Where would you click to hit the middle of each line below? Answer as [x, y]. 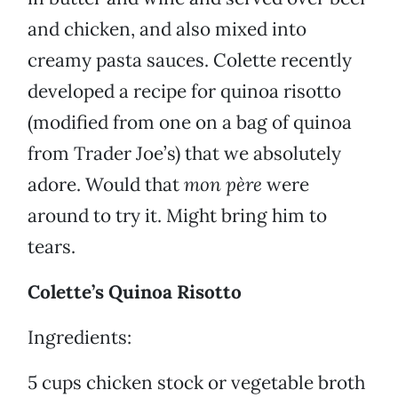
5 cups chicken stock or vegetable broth [196, 383]
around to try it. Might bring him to [177, 216]
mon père [223, 185]
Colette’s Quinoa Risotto [135, 292]
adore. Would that [106, 185]
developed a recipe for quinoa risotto [184, 92]
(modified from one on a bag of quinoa [190, 123]
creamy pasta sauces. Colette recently [190, 60]
